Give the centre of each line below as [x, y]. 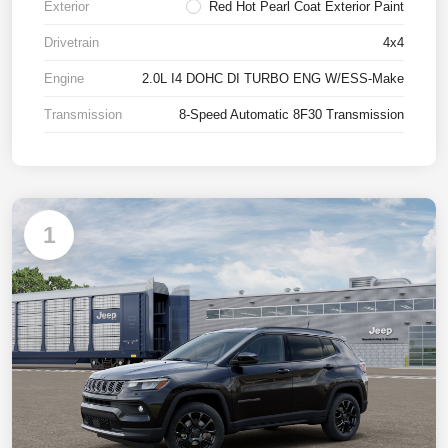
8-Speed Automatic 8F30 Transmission [291, 115]
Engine [64, 79]
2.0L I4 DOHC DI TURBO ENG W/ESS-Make [273, 79]
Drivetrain [71, 43]
